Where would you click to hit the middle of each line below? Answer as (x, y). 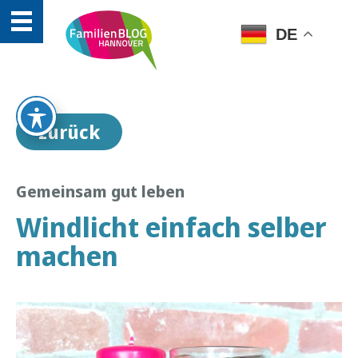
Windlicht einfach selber (171, 227)
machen (67, 256)
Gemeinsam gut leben (100, 191)
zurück (69, 132)
